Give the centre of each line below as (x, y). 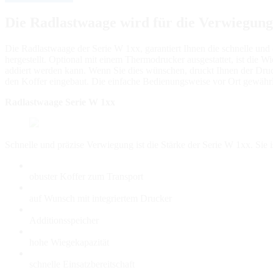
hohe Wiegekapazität (69, 242)
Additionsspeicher (64, 220)
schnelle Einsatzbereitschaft (82, 264)
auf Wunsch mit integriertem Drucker (101, 198)
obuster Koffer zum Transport (86, 176)
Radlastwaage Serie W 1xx (60, 102)
